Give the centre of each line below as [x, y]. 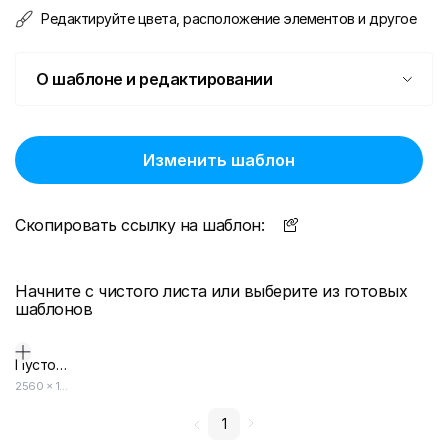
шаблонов [54, 309]
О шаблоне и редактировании [154, 79]
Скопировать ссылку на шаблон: [140, 225]
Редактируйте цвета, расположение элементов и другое [229, 18]
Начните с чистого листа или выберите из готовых [211, 291]
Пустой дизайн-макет [61, 364]
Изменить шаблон [219, 160]
